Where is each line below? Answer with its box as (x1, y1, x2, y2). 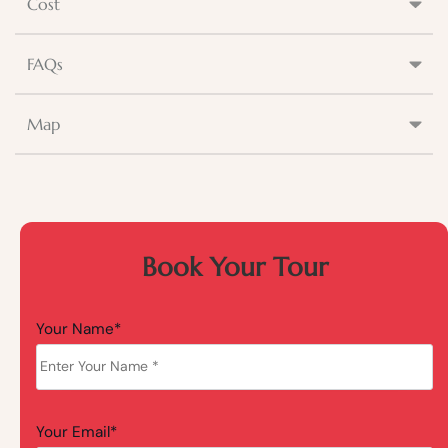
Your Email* (36, 421, 117, 442)
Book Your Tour (141, 250, 328, 283)
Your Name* (36, 318, 121, 339)
